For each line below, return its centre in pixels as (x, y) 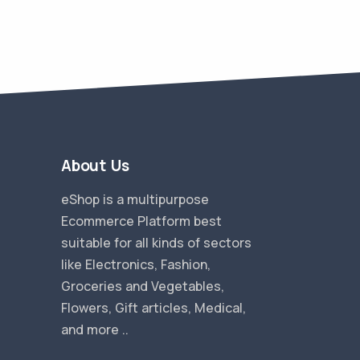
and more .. (95, 329)
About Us (95, 166)
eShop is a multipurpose (135, 199)
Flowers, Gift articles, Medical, (153, 308)
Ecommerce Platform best (141, 221)
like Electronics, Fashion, (136, 264)
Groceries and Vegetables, (143, 286)
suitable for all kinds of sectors (156, 243)
